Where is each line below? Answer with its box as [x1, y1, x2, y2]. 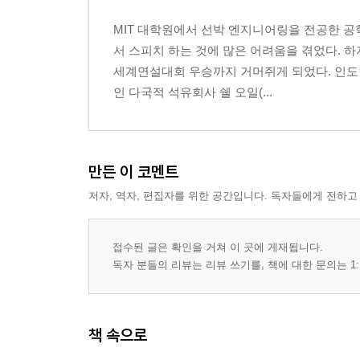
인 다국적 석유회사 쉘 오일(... [113, 85, 272, 99]
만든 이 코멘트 [88, 162, 178, 182]
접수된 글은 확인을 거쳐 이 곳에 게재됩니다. [112, 241, 323, 253]
